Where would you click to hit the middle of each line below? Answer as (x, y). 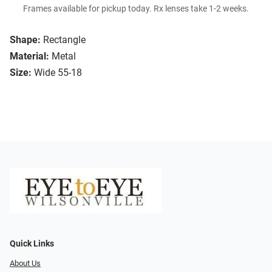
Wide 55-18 (58, 73)
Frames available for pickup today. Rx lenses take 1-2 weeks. (136, 9)
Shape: (25, 40)
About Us (25, 263)
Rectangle (64, 40)
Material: (29, 56)
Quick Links (32, 244)
